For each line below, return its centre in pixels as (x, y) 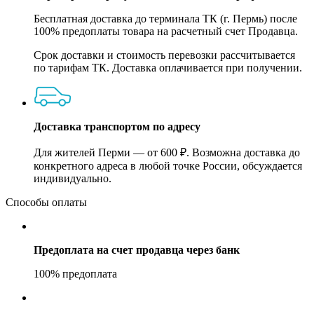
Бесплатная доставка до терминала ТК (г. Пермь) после (165, 19)
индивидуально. (73, 179)
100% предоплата (75, 274)
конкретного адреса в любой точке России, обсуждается (168, 166)
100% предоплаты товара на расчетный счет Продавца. (166, 32)
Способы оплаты (46, 203)
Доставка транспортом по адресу (117, 127)
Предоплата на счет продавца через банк (137, 250)
